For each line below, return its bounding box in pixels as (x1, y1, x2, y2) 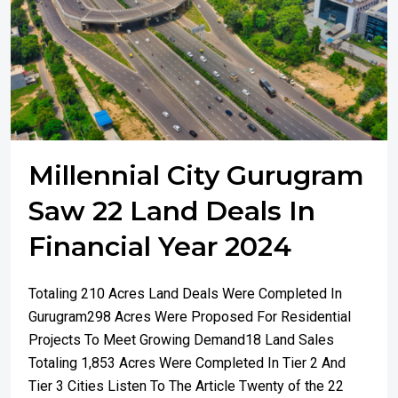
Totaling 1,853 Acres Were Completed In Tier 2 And (28, 354, 346, 371)
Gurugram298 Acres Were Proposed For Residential (28, 308, 351, 325)
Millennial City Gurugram (28, 159, 364, 192)
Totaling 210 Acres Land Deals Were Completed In (28, 285, 342, 302)
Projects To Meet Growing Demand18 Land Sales (28, 331, 334, 348)
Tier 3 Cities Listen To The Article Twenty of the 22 (28, 378, 344, 394)
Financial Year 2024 (28, 230, 291, 263)
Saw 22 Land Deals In (28, 195, 315, 227)
